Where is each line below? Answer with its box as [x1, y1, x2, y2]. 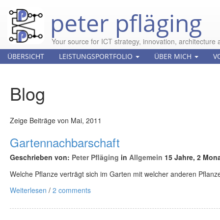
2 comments [53, 185, 91, 195]
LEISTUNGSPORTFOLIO [59, 52, 135, 61]
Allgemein [129, 152, 163, 162]
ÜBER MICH [154, 52, 193, 61]
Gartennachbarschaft [10, 134, 120, 151]
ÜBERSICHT [7, 52, 44, 61]
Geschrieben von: [10, 152, 72, 162]
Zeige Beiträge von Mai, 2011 [10, 115, 102, 125]
